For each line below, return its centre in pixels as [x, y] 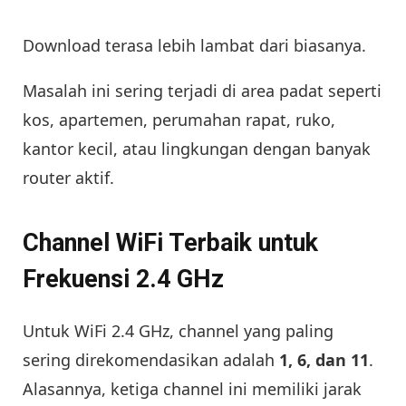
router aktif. [68, 177]
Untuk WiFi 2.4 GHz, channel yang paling [178, 330]
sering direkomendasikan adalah [151, 359]
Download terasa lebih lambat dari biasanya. [194, 45]
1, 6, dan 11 [324, 359]
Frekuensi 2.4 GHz [123, 280]
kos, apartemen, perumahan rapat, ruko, [179, 119]
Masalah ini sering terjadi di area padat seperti [202, 90]
